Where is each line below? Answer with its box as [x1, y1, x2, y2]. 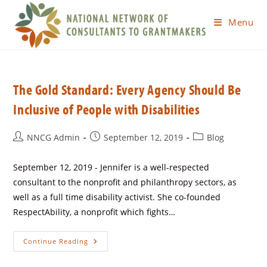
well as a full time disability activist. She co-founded [13, 191, 221, 203]
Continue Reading [23, 237, 89, 246]
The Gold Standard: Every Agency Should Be [13, 80, 242, 98]
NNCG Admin [27, 132, 80, 143]
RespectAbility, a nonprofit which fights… [13, 206, 176, 218]
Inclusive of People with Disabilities [13, 100, 200, 118]
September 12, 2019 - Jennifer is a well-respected [13, 162, 210, 173]
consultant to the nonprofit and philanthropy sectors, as [13, 176, 237, 188]
